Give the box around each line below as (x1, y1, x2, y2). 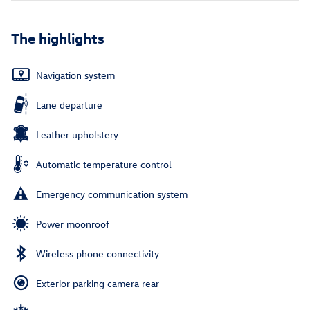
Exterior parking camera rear (36, 277, 159, 291)
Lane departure (36, 98, 102, 112)
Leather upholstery (36, 128, 118, 142)
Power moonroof (36, 217, 109, 231)
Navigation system (36, 69, 115, 82)
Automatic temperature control (36, 158, 172, 172)
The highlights (11, 28, 104, 47)
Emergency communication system (36, 188, 188, 201)
